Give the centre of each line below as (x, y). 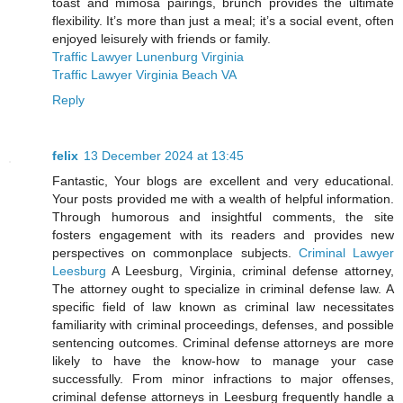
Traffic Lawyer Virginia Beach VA (144, 74)
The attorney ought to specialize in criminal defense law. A (223, 288)
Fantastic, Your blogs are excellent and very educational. (223, 180)
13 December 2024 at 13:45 (164, 155)
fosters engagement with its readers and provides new (223, 234)
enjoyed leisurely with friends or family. (161, 38)
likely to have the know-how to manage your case (223, 360)
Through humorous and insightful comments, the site (223, 216)
